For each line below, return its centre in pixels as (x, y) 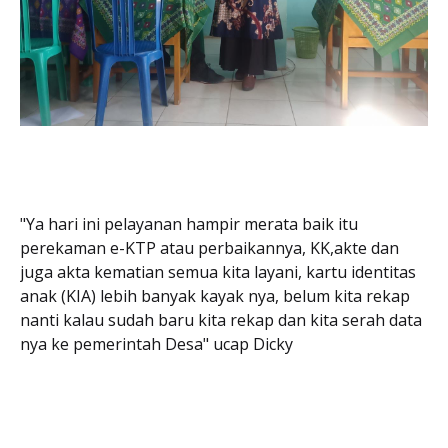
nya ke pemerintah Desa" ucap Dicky (156, 343)
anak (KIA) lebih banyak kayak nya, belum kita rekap (215, 295)
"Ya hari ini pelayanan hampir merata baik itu (189, 223)
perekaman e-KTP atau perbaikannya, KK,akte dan (209, 247)
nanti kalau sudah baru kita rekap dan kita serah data (221, 319)
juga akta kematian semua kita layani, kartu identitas (218, 271)
